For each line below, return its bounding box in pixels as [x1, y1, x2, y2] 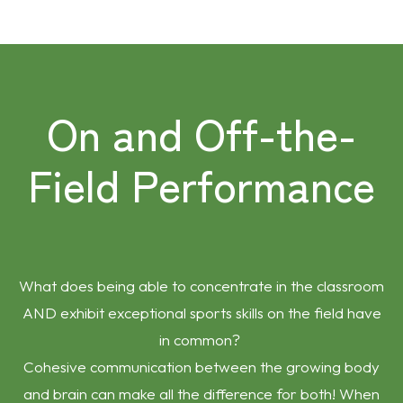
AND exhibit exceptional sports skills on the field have [22, 303, 381, 322]
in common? [159, 330, 244, 349]
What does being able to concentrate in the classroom [19, 276, 384, 295]
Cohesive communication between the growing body [23, 357, 380, 376]
